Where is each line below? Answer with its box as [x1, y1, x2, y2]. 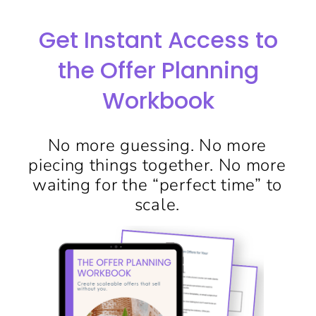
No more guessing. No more [47, 133, 267, 157]
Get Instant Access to [38, 23, 278, 56]
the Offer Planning [57, 54, 259, 86]
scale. [134, 193, 180, 216]
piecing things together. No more [28, 153, 286, 176]
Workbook [102, 84, 214, 116]
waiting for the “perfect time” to [32, 173, 282, 196]
